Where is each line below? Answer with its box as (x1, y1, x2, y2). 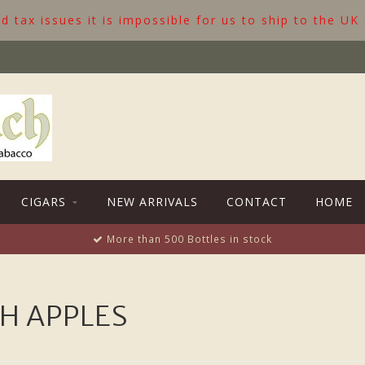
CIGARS (21, 194, 66, 209)
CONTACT (226, 194, 287, 209)
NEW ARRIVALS (107, 194, 198, 209)
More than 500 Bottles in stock (103, 232, 272, 245)
